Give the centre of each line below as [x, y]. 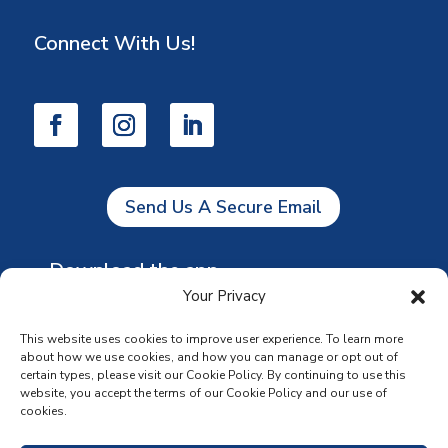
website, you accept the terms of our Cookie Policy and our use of [203, 393]
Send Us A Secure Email [224, 207]
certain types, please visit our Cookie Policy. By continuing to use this [213, 375]
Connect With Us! [114, 43]
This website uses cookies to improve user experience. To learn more [211, 339]
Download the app [133, 271]
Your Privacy [224, 296]
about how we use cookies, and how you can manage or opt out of [209, 357]
